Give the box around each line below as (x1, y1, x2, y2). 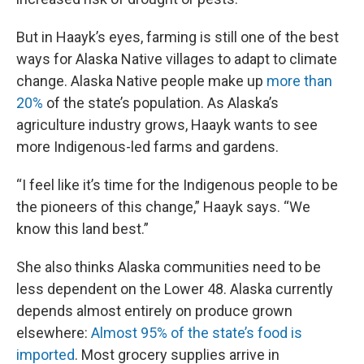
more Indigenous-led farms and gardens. (16, 138, 279, 155)
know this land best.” (16, 220, 149, 237)
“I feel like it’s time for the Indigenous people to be (16, 176, 338, 193)
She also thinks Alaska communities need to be (16, 258, 321, 275)
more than (266, 72, 332, 89)
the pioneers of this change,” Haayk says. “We (16, 198, 310, 215)
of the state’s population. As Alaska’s (43, 94, 279, 111)
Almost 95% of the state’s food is (91, 324, 302, 341)
